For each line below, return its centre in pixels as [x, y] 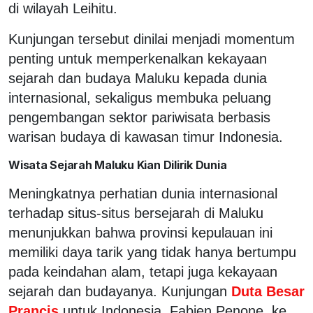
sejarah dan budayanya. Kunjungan [118, 291]
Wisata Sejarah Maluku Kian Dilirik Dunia [118, 165]
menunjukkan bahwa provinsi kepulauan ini [140, 232]
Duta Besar [266, 291]
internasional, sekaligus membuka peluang [140, 97]
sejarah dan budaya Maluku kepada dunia [138, 78]
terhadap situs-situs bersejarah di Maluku [136, 213]
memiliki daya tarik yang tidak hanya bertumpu [152, 252]
